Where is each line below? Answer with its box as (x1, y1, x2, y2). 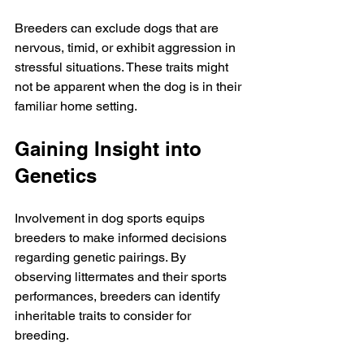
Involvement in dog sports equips (15, 210, 208, 226)
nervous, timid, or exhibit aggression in (15, 40, 239, 55)
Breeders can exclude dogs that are (15, 20, 222, 36)
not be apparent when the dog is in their (15, 79, 245, 94)
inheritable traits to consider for (15, 308, 194, 323)
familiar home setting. (15, 98, 137, 114)
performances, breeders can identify (15, 288, 223, 304)
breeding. (15, 327, 69, 343)
